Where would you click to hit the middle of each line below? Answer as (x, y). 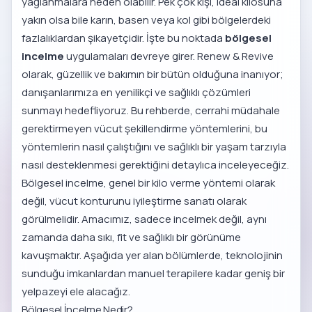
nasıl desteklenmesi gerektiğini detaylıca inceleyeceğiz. (156, 165)
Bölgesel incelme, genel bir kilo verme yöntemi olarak (149, 183)
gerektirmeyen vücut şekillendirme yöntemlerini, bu (145, 129)
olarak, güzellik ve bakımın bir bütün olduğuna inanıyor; (153, 75)
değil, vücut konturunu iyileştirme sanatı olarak (134, 201)
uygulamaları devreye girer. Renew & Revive (169, 56)
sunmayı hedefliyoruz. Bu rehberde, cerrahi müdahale (151, 111)
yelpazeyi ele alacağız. (76, 292)
